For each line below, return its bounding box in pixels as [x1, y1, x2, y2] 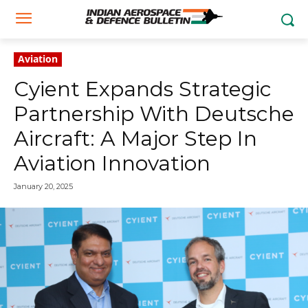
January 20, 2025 [14, 181, 73, 192]
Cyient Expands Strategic [14, 76, 272, 102]
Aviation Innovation [14, 151, 210, 176]
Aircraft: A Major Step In [14, 126, 257, 151]
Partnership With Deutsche [14, 101, 294, 126]
